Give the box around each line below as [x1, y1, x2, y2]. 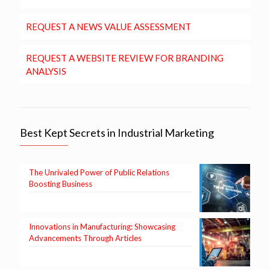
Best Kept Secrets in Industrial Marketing [20, 126, 214, 140]
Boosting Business [29, 179, 92, 189]
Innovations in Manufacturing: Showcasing [29, 222, 175, 232]
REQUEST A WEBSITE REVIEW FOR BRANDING [26, 52, 224, 64]
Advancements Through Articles [29, 233, 142, 243]
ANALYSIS [26, 66, 66, 77]
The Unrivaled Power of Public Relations [29, 168, 169, 178]
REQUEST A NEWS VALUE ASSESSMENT [26, 21, 191, 33]
